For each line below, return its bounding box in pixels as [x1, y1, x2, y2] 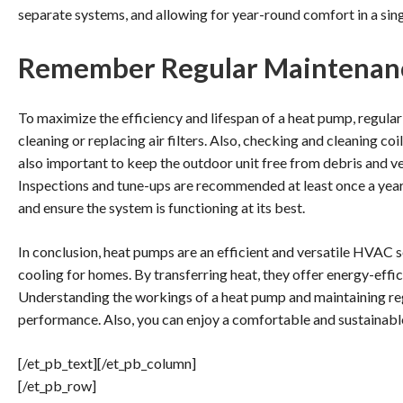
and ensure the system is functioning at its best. [18, 199, 305, 217]
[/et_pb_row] [18, 377, 96, 395]
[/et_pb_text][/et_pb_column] [18, 354, 196, 372]
